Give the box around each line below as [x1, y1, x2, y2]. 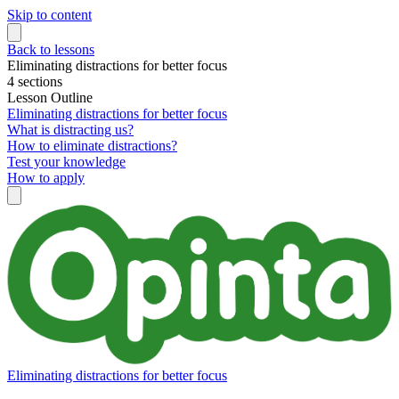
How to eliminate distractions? [7, 138, 177, 153]
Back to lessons [7, 42, 94, 57]
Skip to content [7, 7, 92, 22]
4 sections [7, 74, 62, 89]
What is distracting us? [7, 122, 134, 137]
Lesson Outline [7, 90, 93, 105]
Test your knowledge [7, 154, 126, 169]
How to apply [7, 170, 85, 185]
